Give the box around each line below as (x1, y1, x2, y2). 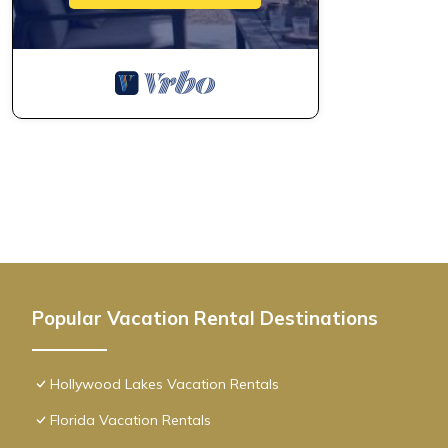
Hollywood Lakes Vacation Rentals (50, 375, 279, 394)
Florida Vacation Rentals (50, 411, 211, 430)
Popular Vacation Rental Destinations (32, 306, 378, 331)
